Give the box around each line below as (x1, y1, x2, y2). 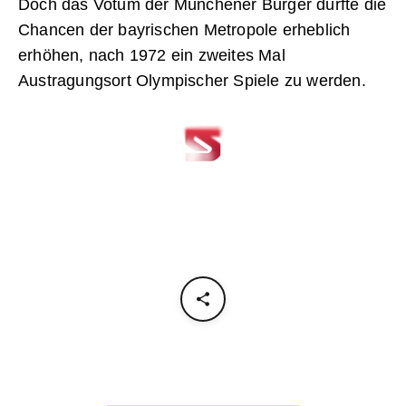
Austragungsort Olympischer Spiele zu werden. (18, 72, 366, 91)
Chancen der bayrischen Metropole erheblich (18, 21, 351, 40)
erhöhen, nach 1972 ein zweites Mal (18, 46, 285, 65)
